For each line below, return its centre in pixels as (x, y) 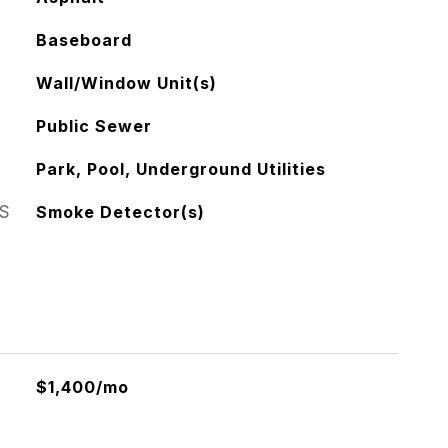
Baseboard (83, 40)
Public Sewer (93, 126)
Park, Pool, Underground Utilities (180, 169)
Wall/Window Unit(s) (126, 83)
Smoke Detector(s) (120, 212)
